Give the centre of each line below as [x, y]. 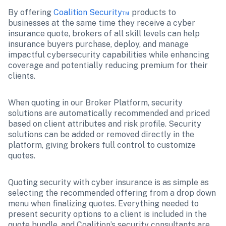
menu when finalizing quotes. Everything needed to [103, 204]
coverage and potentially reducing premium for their [108, 65]
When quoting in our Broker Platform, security [95, 103]
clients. [22, 76]
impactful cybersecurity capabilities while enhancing [109, 55]
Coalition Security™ [92, 12]
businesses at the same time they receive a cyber [102, 23]
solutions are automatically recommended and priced [109, 113]
